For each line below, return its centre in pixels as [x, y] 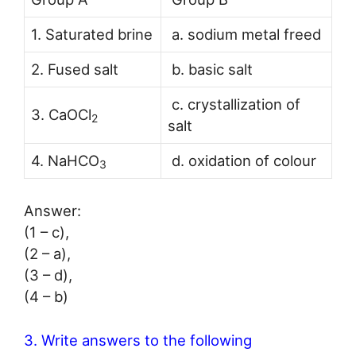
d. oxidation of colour [242, 160]
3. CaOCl [61, 114]
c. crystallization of [234, 104]
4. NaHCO [65, 160]
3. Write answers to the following [138, 341]
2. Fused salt [75, 69]
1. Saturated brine [92, 34]
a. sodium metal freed [244, 34]
